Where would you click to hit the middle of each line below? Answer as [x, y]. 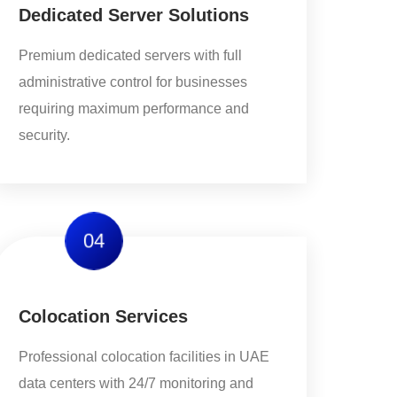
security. [44, 135]
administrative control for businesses [133, 82]
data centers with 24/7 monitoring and [136, 383]
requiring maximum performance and [134, 109]
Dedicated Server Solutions [134, 15]
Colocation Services [103, 316]
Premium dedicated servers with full [130, 55]
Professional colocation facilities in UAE [144, 357]
